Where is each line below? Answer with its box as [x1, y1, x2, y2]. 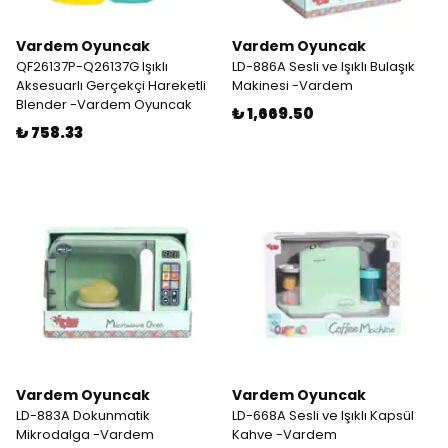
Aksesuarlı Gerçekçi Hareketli [16, 76, 206, 95]
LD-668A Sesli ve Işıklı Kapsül [232, 406, 414, 425]
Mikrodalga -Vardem [16, 425, 154, 444]
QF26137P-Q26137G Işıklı [16, 57, 168, 76]
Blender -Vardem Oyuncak [16, 95, 192, 114]
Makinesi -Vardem [232, 76, 353, 95]
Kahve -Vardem [232, 425, 337, 444]
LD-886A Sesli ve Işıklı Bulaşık [232, 57, 415, 76]
